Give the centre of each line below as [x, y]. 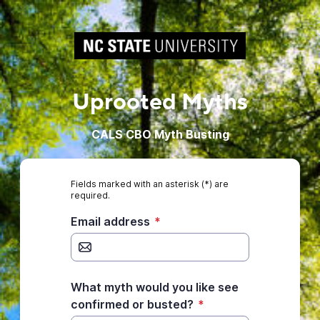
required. [90, 195]
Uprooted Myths [160, 102]
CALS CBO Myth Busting [160, 134]
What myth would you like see [154, 287]
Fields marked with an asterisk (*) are [149, 184]
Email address [110, 221]
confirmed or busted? [132, 304]
